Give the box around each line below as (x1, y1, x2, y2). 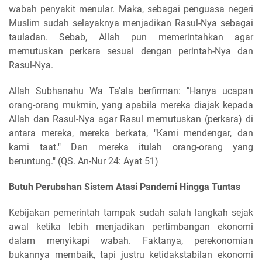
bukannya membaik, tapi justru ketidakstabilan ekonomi (9, 249, 253, 260)
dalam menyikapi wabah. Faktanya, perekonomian (9, 235, 253, 246)
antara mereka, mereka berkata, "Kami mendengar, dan (9, 127, 253, 139)
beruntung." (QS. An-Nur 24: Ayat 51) (9, 155, 158, 167)
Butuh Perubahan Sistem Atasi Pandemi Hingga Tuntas (9, 181, 240, 192)
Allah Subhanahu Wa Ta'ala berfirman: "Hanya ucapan (9, 85, 253, 96)
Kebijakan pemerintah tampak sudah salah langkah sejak (9, 206, 253, 218)
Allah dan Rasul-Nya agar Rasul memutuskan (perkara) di (9, 113, 253, 125)
